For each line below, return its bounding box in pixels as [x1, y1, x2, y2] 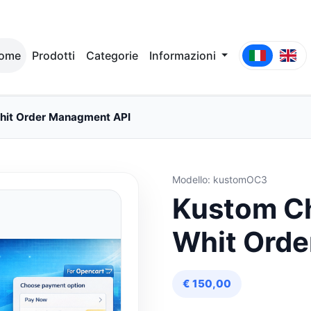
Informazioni [149, 49, 219, 62]
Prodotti [31, 49, 75, 62]
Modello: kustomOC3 [172, 174, 267, 186]
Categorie [85, 49, 138, 62]
